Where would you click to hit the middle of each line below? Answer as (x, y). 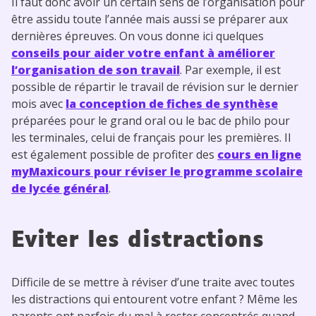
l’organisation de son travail (96, 69)
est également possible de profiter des (114, 154)
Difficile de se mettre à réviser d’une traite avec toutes (153, 282)
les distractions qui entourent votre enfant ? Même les (154, 299)
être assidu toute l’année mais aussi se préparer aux (150, 19)
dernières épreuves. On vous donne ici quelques (138, 36)
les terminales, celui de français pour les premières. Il (151, 137)
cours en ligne (259, 154)
